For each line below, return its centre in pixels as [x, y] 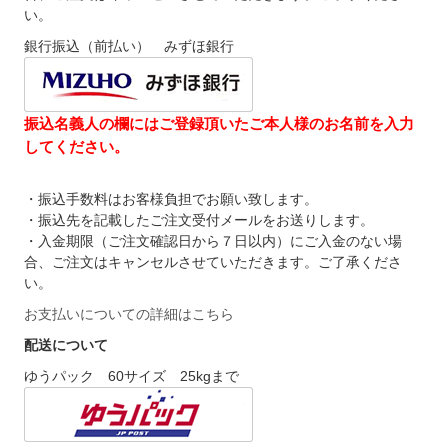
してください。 [77, 147]
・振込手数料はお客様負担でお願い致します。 [171, 199]
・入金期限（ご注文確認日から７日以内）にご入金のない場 [213, 241]
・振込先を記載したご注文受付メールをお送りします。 [199, 220]
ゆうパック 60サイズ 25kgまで [132, 376]
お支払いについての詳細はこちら [129, 314]
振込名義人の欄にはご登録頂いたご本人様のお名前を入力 [219, 124]
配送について [66, 345]
